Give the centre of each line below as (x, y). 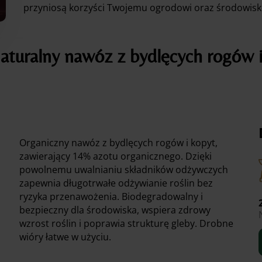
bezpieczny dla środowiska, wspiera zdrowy (115, 210)
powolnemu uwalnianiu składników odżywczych (124, 170)
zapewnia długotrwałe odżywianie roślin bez (116, 183)
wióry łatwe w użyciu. (65, 237)
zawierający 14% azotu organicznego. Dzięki (116, 156)
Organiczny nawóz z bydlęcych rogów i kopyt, (119, 143)
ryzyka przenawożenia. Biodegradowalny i (111, 197)
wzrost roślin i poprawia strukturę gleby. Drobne (127, 224)
